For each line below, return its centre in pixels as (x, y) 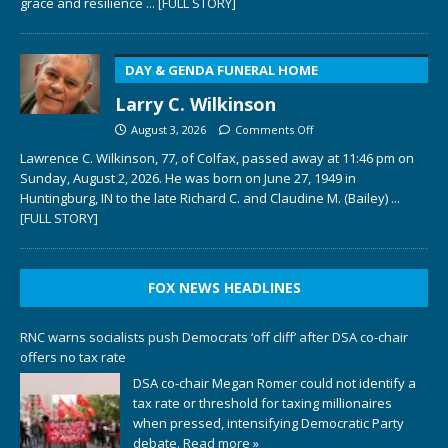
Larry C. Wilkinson (195, 103)
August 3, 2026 (168, 129)
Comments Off (274, 129)
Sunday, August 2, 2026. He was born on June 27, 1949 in (188, 177)
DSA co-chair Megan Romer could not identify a (274, 383)
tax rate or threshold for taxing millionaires (262, 403)
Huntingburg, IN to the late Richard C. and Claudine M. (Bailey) (205, 197)
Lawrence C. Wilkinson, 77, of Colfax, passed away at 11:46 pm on (217, 157)
